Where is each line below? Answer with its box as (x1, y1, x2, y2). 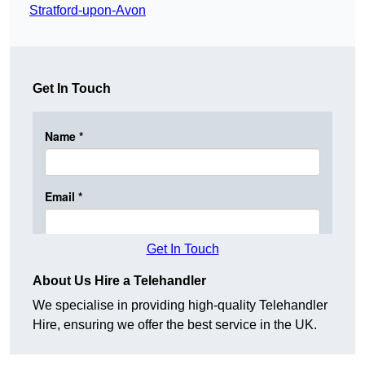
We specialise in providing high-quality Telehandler (33, 298, 328, 313)
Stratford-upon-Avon (29, 3, 146, 18)
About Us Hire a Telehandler (33, 274, 206, 288)
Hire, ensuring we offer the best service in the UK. (33, 318, 317, 332)
